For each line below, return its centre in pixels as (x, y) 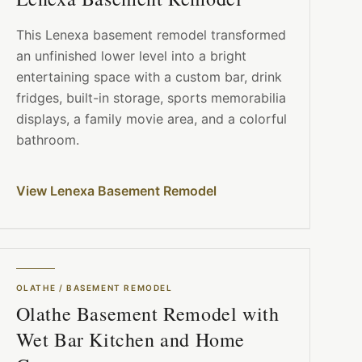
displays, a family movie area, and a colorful (151, 119)
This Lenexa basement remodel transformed (151, 35)
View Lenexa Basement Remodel (116, 191)
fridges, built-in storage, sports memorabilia (151, 98)
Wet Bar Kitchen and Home (130, 340)
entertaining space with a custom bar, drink (149, 77)
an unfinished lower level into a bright (131, 56)
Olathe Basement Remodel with (147, 314)
